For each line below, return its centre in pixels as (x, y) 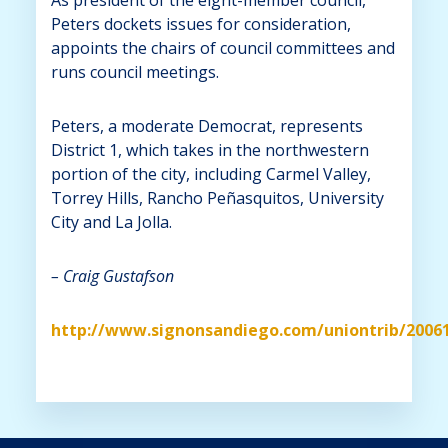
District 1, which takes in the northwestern (209, 149)
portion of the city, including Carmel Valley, (210, 173)
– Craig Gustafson (112, 275)
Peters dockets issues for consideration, (200, 23)
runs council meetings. (134, 71)
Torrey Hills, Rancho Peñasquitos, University (217, 197)
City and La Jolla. (111, 221)
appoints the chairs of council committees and (222, 47)
